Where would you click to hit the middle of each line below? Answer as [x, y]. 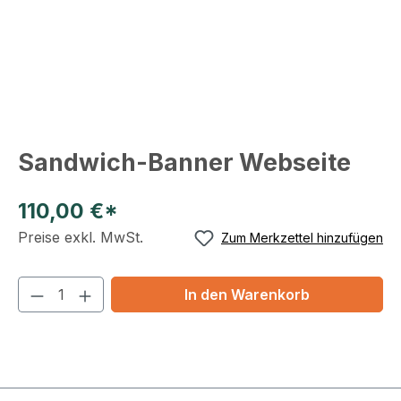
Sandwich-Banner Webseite [184, 162]
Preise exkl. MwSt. [81, 237]
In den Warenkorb [247, 294]
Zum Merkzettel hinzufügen [302, 237]
